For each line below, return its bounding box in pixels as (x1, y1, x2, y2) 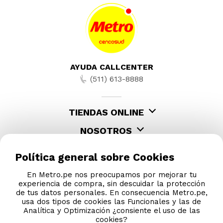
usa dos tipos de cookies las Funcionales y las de (22, 197, 201, 206)
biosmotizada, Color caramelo (9, 25, 124, 35)
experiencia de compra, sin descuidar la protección (18, 179, 205, 188)
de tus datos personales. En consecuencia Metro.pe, (15, 188, 208, 197)
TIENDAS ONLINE (68, 107, 144, 118)
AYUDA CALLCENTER (70, 62, 153, 72)
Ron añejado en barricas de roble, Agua (9, 16, 160, 26)
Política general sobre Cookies (15, 151, 174, 164)
